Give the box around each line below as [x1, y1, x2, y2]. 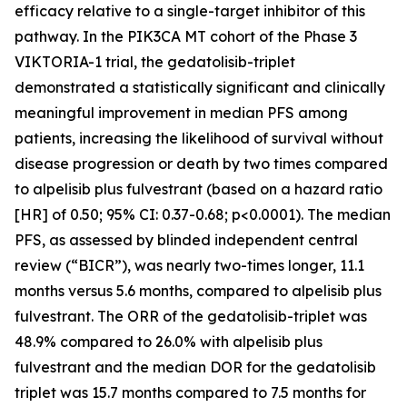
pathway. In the [15, 26, 127, 45]
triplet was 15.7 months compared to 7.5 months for [15, 382, 366, 402]
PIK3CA [127, 26, 181, 45]
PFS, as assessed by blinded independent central [15, 230, 358, 249]
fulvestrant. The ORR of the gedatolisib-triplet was [15, 306, 367, 325]
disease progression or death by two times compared [15, 154, 388, 173]
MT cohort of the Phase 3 [181, 26, 357, 45]
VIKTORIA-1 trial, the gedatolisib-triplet [15, 52, 295, 71]
